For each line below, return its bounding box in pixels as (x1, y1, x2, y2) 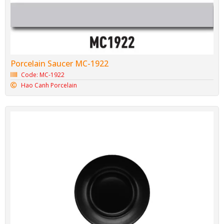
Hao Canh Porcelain (21, 81, 77, 90)
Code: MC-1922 (21, 70, 65, 79)
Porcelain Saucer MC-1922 (10, 58, 108, 69)
